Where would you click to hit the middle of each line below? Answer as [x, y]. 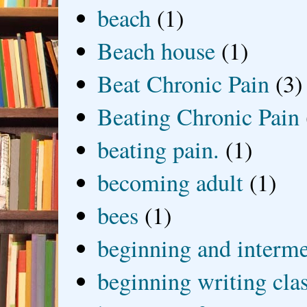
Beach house [157, 50]
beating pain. [159, 149]
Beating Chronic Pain [199, 116]
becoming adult [171, 182]
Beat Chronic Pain [184, 83]
